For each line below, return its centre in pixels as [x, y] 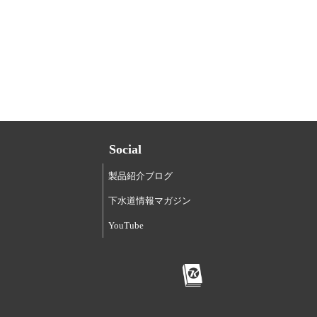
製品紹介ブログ [140, 175]
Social [125, 150]
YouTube [126, 225]
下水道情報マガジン [149, 200]
